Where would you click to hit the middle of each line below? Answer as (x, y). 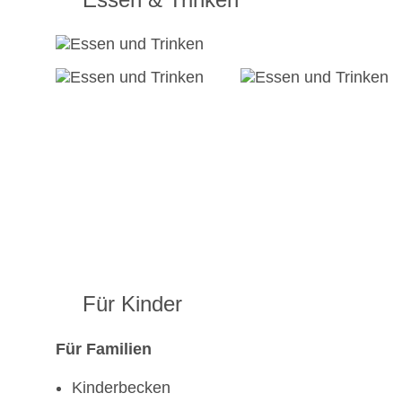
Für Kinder (132, 304)
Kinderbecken (121, 388)
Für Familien (104, 350)
